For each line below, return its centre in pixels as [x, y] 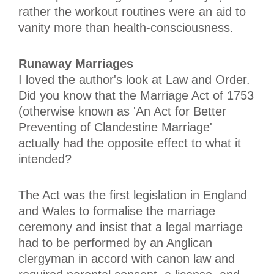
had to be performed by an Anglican [115, 243]
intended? [45, 159]
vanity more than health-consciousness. [126, 27]
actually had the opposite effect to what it [130, 143]
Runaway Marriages [76, 63]
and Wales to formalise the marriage [117, 211]
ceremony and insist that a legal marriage [131, 227]
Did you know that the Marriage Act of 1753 [136, 95]
